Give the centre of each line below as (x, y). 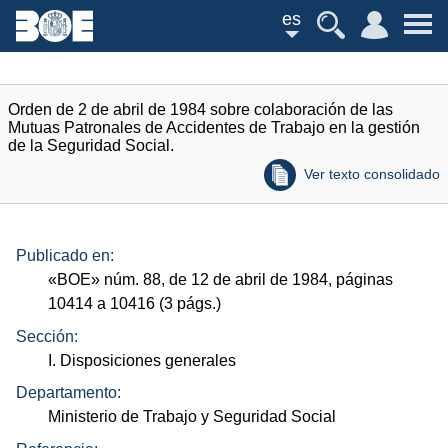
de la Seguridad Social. (91, 145)
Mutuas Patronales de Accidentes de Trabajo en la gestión (214, 127)
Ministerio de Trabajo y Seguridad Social (192, 417)
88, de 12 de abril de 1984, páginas (266, 280)
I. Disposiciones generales (142, 360)
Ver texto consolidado (372, 174)
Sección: (47, 336)
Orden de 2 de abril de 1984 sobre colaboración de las (200, 109)
